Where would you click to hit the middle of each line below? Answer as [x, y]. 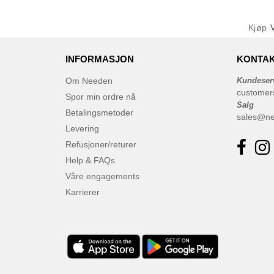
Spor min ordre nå [101, 97]
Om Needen [89, 81]
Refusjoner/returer [101, 144]
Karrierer [83, 192]
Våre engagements [102, 176]
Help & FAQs [90, 160]
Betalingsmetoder [99, 113]
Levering [82, 128]
